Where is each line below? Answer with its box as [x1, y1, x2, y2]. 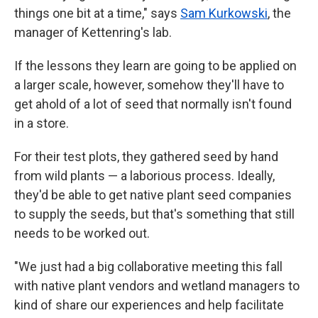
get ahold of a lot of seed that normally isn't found [14, 97, 292, 111]
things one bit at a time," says [14, 6, 180, 21]
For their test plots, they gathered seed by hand [14, 149, 278, 164]
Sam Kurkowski [180, 6, 268, 21]
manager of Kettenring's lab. [14, 25, 172, 40]
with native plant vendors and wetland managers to [14, 278, 300, 293]
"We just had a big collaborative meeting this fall [14, 259, 283, 274]
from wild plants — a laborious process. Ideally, [14, 168, 275, 183]
